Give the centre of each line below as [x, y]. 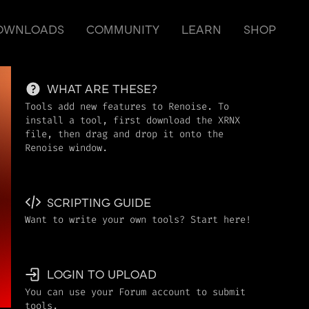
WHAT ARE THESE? [102, 90]
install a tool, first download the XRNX [132, 120]
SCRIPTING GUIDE [99, 203]
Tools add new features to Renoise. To [127, 106]
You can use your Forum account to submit [135, 292]
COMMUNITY [123, 30]
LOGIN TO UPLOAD [102, 275]
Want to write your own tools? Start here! [138, 220]
